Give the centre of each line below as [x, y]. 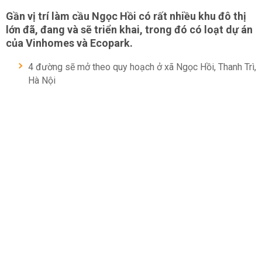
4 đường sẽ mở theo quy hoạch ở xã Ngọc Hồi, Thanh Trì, [142, 67]
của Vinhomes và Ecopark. [69, 43]
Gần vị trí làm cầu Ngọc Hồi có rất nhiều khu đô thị [126, 16]
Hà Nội [42, 80]
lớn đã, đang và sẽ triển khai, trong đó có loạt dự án [129, 30]
